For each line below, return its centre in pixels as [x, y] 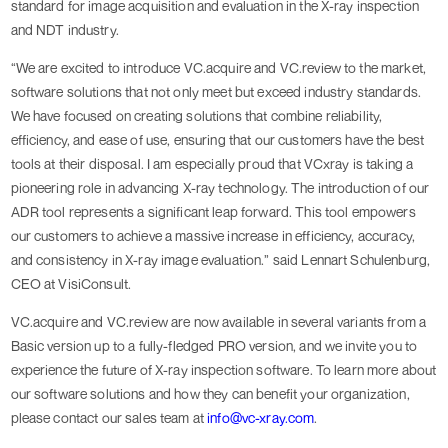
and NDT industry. [64, 30]
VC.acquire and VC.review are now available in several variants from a [218, 322]
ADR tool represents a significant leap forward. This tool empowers [213, 212]
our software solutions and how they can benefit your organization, [210, 394]
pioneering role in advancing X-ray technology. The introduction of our [220, 188]
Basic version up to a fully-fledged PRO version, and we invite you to [214, 346]
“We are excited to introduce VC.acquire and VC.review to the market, [218, 68]
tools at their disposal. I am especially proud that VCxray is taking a [212, 164]
